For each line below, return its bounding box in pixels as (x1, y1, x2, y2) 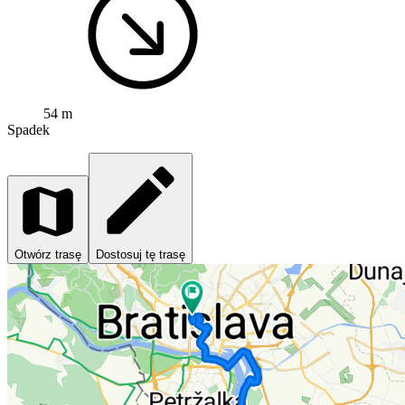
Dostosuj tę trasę (96, 248, 185, 262)
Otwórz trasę (14, 248, 81, 262)
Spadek (7, 122, 50, 138)
